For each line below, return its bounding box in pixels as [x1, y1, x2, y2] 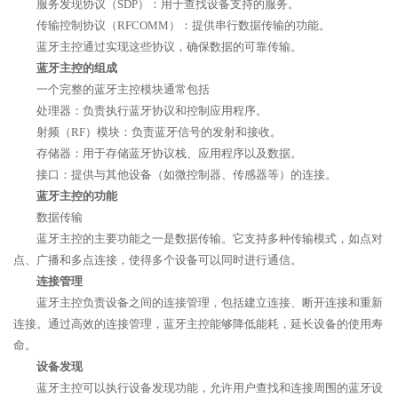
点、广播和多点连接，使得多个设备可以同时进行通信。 [13, 253, 302, 267]
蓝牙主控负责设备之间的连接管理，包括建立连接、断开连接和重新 [36, 296, 383, 309]
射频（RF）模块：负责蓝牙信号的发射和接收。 [36, 125, 282, 139]
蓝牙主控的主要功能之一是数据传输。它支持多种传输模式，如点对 [36, 232, 383, 245]
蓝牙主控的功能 [36, 189, 117, 203]
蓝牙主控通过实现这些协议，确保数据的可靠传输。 [36, 40, 302, 53]
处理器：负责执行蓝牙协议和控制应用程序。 [36, 104, 267, 117]
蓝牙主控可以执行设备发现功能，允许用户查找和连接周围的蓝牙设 [36, 381, 383, 394]
